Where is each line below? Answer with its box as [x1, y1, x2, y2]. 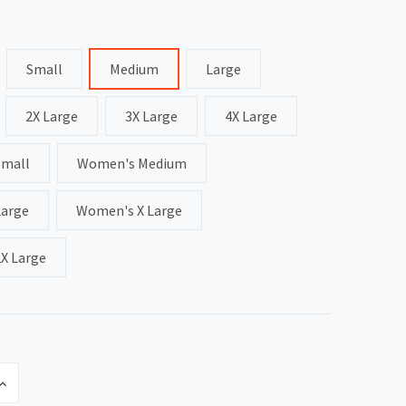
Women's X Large [76, 201, 182, 220]
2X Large [25, 107, 78, 126]
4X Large [225, 107, 277, 126]
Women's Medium [77, 154, 187, 173]
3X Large [125, 107, 178, 126]
